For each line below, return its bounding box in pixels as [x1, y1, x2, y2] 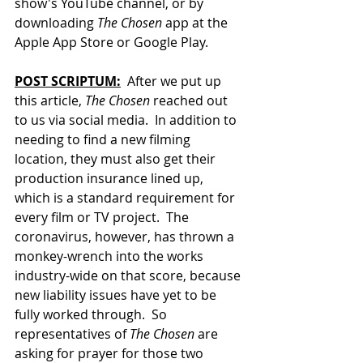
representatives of [15, 325, 130, 344]
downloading [15, 14, 97, 32]
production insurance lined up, [15, 169, 207, 188]
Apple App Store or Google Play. [15, 33, 208, 52]
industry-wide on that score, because [15, 267, 244, 285]
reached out [150, 92, 231, 110]
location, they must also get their [15, 150, 219, 169]
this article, [15, 92, 85, 110]
